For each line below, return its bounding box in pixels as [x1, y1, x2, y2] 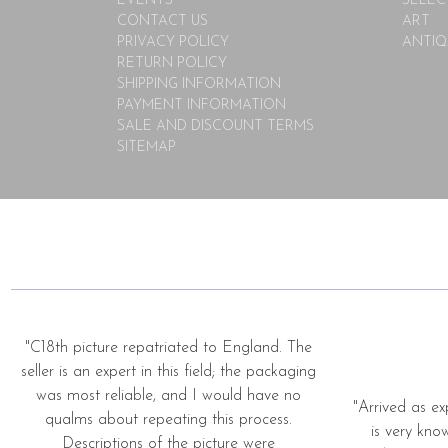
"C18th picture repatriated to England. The [24, 339, 312, 356]
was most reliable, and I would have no [35, 387, 301, 404]
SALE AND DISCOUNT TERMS [117, 118, 314, 134]
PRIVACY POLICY [117, 34, 229, 50]
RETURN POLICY [117, 55, 227, 71]
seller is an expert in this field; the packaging [20, 363, 316, 380]
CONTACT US [117, 13, 208, 29]
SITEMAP [117, 139, 176, 155]
